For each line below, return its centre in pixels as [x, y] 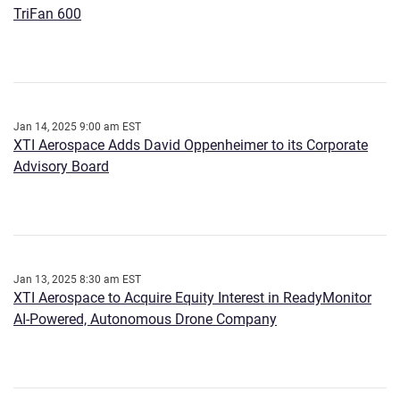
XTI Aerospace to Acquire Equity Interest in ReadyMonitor [192, 298]
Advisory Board [61, 167]
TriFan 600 [47, 14]
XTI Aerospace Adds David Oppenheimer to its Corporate [191, 146]
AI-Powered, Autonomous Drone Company [145, 320]
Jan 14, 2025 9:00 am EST [77, 127]
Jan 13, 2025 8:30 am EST [77, 280]
